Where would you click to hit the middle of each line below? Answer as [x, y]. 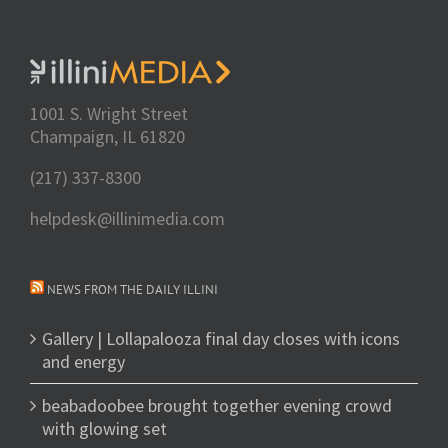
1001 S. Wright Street [109, 113]
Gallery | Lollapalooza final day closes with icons [221, 338]
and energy [83, 361]
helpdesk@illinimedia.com [127, 218]
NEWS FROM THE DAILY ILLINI [132, 289]
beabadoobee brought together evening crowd [217, 405]
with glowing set [104, 428]
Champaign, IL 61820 [107, 136]
